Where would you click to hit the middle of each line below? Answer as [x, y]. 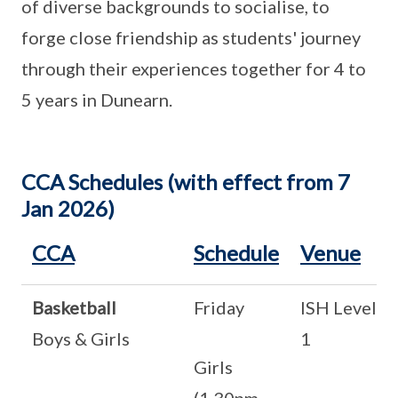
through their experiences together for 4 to [194, 68]
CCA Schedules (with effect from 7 [186, 182]
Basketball [74, 307]
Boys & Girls [81, 338]
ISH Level [338, 307]
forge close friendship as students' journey [191, 37]
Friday [219, 307]
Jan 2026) [68, 208]
